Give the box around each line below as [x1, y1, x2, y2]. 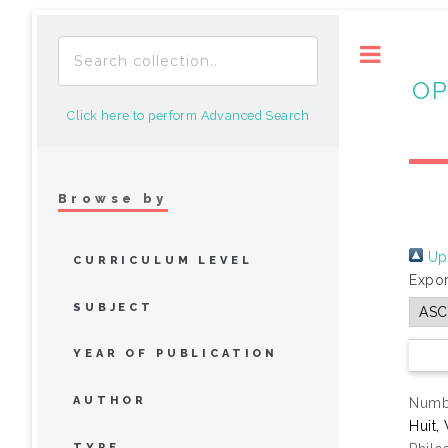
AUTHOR [73, 394, 148, 408]
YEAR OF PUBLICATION [73, 347, 279, 361]
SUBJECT [73, 300, 154, 314]
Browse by [58, 190, 168, 206]
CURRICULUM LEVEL [73, 253, 253, 267]
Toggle [402, 46, 443, 61]
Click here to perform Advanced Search [67, 108, 309, 123]
